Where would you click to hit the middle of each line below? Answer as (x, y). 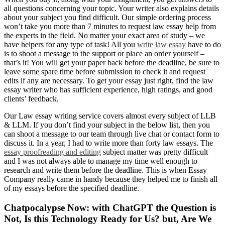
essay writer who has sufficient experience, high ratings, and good (108, 89)
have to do (203, 44)
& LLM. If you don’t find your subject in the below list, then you (107, 125)
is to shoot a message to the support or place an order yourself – (104, 53)
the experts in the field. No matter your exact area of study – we (104, 35)
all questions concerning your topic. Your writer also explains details (111, 8)
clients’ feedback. (31, 98)
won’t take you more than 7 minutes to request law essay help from (110, 26)
